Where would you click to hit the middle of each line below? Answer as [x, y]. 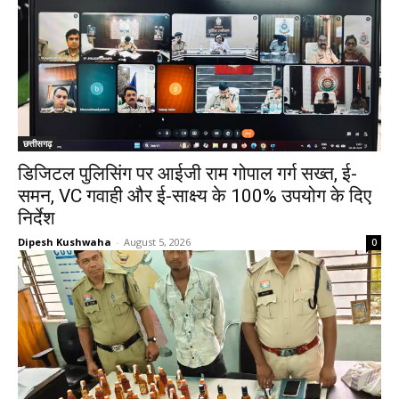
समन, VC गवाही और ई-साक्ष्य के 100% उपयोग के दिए [195, 196]
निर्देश [37, 218]
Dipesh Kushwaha [65, 242]
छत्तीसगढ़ [37, 143]
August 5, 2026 [157, 242]
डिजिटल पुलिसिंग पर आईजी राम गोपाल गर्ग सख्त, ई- [187, 174]
